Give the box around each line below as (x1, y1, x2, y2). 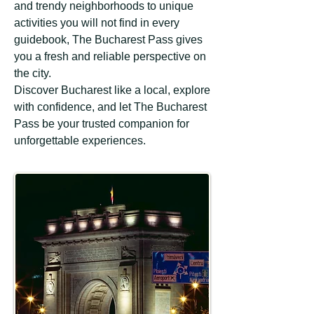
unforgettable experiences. (14, 135, 146, 146)
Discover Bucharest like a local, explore (14, 84, 210, 96)
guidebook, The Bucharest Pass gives (14, 34, 203, 46)
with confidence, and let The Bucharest (14, 101, 207, 113)
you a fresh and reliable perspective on (14, 50, 206, 62)
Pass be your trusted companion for (14, 118, 189, 130)
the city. (14, 67, 51, 79)
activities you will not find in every (14, 17, 179, 29)
